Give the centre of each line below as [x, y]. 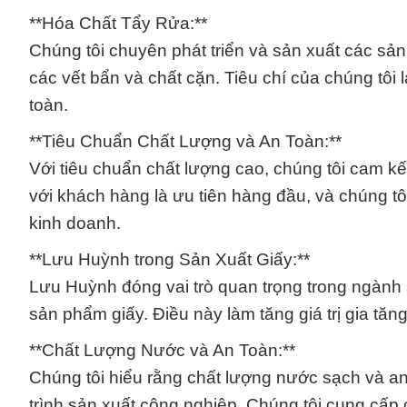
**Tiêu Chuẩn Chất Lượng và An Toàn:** [185, 141]
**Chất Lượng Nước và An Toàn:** [162, 350]
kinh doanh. [75, 223]
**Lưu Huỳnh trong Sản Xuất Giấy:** [169, 259]
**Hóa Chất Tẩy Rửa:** [118, 23]
